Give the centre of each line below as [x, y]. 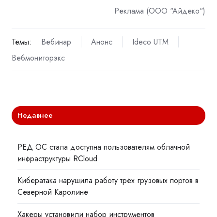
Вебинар [56, 42]
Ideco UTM [150, 42]
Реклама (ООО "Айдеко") [160, 11]
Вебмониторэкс [38, 58]
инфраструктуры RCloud [58, 159]
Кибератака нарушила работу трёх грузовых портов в [108, 181]
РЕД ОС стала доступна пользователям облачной [104, 147]
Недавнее [35, 116]
